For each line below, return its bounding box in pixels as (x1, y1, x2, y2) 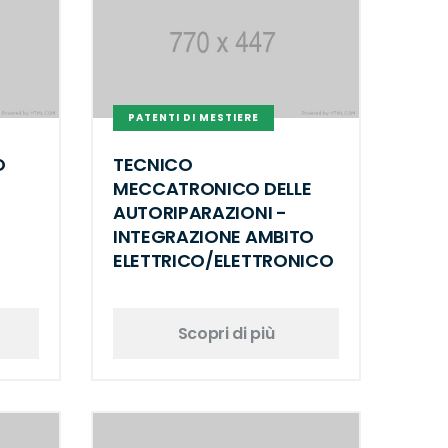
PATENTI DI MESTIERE (128, 109, 259, 125)
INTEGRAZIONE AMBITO (113, 224, 314, 250)
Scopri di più (177, 321, 275, 345)
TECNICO (113, 152, 193, 178)
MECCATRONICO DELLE (113, 176, 312, 202)
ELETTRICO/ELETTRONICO (113, 248, 334, 274)
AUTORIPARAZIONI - (113, 200, 287, 226)
